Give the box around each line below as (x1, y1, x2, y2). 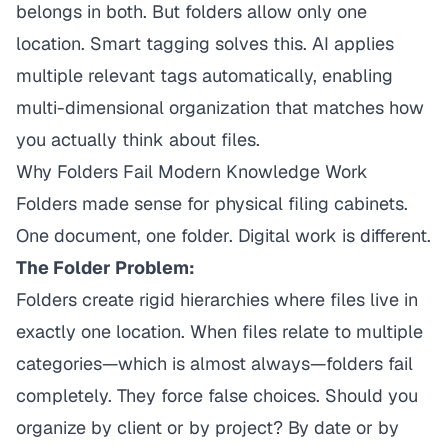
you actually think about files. (16, 128, 260, 151)
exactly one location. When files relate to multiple (16, 320, 423, 343)
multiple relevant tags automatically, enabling (16, 64, 393, 87)
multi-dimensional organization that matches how (16, 96, 424, 119)
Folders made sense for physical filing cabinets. (16, 192, 408, 215)
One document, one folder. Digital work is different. (16, 224, 431, 247)
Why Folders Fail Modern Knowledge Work (16, 160, 368, 183)
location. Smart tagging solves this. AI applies (16, 32, 394, 55)
